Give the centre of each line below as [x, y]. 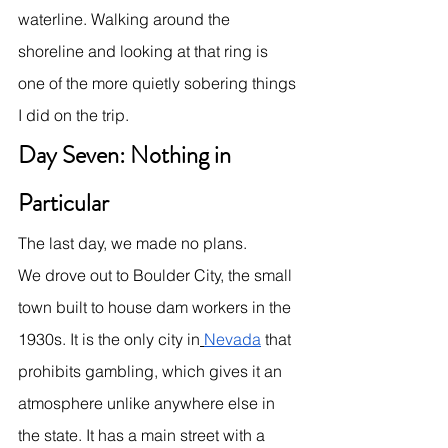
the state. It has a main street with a [143, 434]
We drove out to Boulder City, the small [157, 274]
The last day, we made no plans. [132, 242]
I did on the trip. [73, 114]
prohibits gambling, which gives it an [152, 370]
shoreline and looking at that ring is [145, 50]
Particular [63, 202]
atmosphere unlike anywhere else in [148, 402]
